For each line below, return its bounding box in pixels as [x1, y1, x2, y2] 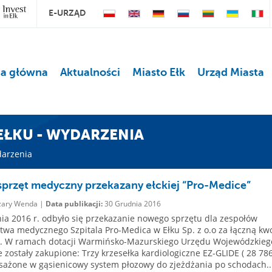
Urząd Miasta [197, 66, 264, 78]
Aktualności [59, 66, 120, 78]
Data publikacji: [45, 199, 103, 209]
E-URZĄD [49, 8, 86, 18]
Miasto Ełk [132, 66, 185, 78]
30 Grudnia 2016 [102, 199, 161, 209]
